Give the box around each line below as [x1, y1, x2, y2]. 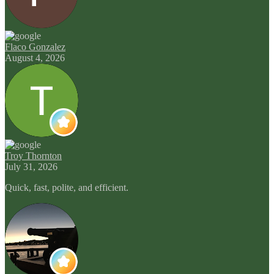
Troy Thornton [5, 150, 62, 161]
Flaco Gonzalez [5, 41, 65, 52]
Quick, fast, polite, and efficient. [5, 182, 128, 193]
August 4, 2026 [5, 52, 65, 63]
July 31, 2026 [5, 161, 57, 172]
